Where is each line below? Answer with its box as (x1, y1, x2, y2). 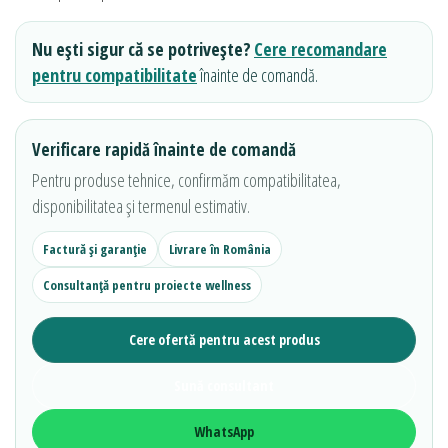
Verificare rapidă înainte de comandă (32, 138, 296, 161)
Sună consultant (174, 376, 274, 395)
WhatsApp (194, 422, 254, 441)
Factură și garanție (43, 240, 147, 258)
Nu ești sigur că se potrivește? (32, 37, 251, 61)
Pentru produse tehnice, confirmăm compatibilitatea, (32, 168, 341, 192)
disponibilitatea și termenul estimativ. (32, 194, 250, 218)
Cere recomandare (254, 37, 387, 61)
